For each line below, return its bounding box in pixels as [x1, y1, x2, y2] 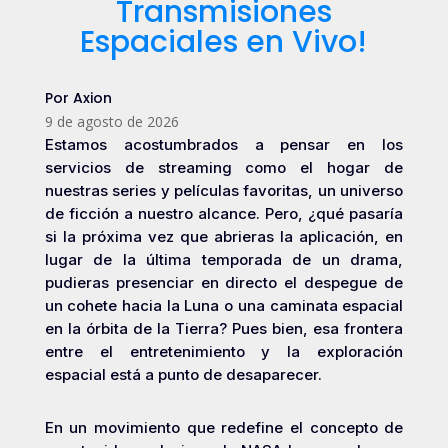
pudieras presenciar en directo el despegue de [44, 273, 404, 292]
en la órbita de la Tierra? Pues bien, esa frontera [44, 319, 404, 338]
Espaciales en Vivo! [80, 21, 368, 63]
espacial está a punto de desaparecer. [44, 365, 322, 384]
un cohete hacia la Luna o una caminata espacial [44, 296, 404, 315]
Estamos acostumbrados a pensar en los [44, 135, 404, 154]
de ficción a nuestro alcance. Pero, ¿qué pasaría [44, 204, 404, 223]
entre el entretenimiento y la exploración [44, 342, 404, 361]
